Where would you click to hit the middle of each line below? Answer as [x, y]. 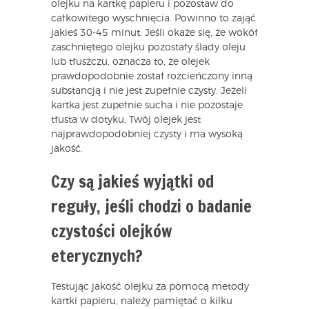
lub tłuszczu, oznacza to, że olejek [130, 62]
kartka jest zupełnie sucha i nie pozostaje [147, 106]
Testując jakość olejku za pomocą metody [150, 287]
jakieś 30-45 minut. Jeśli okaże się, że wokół [154, 33]
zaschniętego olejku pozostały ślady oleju [148, 48]
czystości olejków [111, 231]
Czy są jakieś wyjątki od [132, 182]
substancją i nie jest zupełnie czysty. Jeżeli [149, 91]
